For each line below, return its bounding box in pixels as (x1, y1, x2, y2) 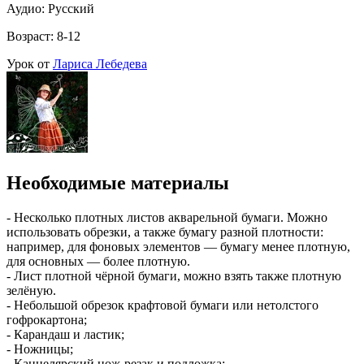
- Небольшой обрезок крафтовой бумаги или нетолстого (6, 297, 318, 312)
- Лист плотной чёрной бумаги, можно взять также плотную (6, 268, 341, 283)
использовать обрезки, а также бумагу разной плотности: (6, 224, 323, 239)
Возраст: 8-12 (6, 28, 80, 43)
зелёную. (6, 283, 56, 297)
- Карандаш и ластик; (6, 327, 124, 341)
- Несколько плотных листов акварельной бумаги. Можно (6, 210, 327, 224)
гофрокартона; (6, 312, 87, 327)
